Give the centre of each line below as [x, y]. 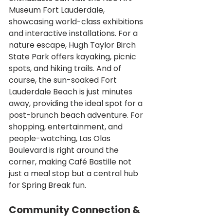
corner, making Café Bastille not [71, 162]
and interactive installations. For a [74, 33]
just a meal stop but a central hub [74, 173]
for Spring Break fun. [47, 185]
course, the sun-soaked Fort [64, 80]
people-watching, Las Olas [61, 138]
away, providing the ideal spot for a [77, 103]
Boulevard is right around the [65, 150]
